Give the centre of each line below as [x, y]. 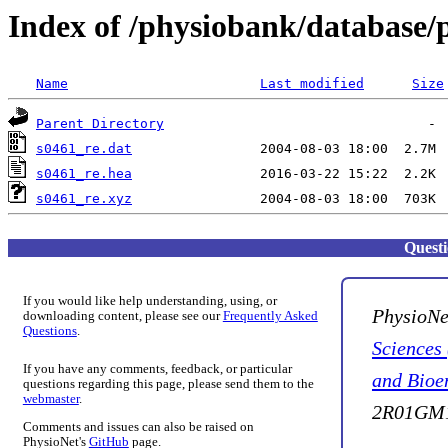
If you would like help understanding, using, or [149, 301]
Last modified [312, 84]
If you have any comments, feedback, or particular [157, 369]
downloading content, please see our [122, 316]
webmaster [50, 399]
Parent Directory [100, 124]
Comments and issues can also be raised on [138, 426]
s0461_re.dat [84, 149]
